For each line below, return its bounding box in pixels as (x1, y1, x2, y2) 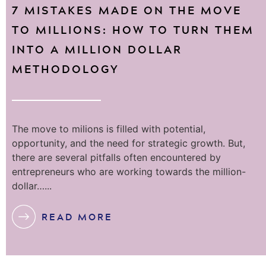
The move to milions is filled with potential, (12, 123, 205, 135)
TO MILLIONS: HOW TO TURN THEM (12, 21, 254, 39)
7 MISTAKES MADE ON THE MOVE (12, 1, 242, 20)
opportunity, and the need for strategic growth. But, (12, 137, 245, 150)
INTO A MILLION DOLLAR (12, 40, 182, 59)
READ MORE (42, 209, 113, 224)
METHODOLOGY (12, 60, 119, 78)
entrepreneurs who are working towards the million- (12, 166, 246, 178)
